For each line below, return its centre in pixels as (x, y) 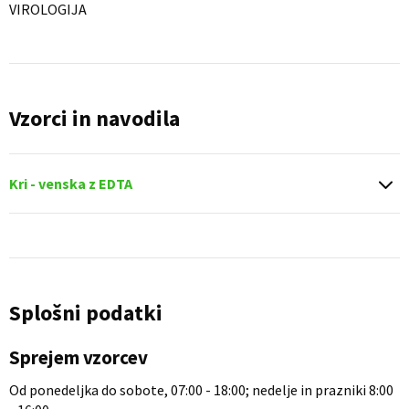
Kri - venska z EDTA (71, 184)
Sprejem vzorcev (79, 357)
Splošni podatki (86, 313)
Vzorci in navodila (94, 118)
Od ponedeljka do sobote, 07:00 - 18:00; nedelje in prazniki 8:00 (201, 390)
